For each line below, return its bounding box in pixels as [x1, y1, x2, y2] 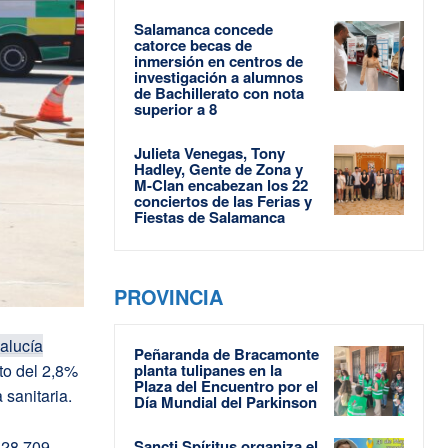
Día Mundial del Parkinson [134, 390, 317, 413]
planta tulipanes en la [134, 358, 282, 381]
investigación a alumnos [134, 65, 303, 88]
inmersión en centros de [134, 49, 303, 72]
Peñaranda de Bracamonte [134, 342, 319, 365]
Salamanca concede [134, 17, 273, 40]
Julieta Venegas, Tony [134, 141, 285, 164]
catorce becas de [134, 33, 252, 56]
